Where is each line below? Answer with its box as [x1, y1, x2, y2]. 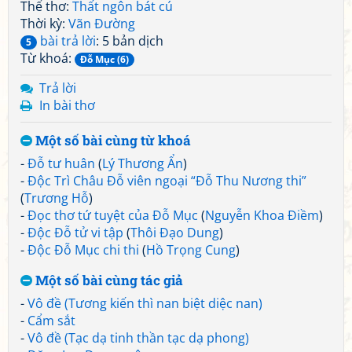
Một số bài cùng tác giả [32, 271, 183, 289]
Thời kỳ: [20, 15, 68, 32]
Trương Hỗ [24, 189, 89, 207]
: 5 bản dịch [96, 32, 163, 49]
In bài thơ [39, 97, 95, 114]
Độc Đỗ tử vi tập [27, 224, 123, 241]
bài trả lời [37, 32, 96, 49]
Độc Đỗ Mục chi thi [27, 241, 139, 258]
